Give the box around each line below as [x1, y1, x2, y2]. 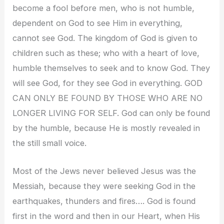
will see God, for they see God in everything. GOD [12, 77, 203, 88]
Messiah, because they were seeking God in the [12, 180, 196, 191]
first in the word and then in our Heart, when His [12, 210, 200, 221]
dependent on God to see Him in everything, [12, 17, 183, 28]
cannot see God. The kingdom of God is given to [12, 32, 198, 43]
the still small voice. [12, 137, 87, 148]
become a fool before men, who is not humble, [12, 2, 195, 13]
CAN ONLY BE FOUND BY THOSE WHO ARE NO [12, 92, 203, 103]
